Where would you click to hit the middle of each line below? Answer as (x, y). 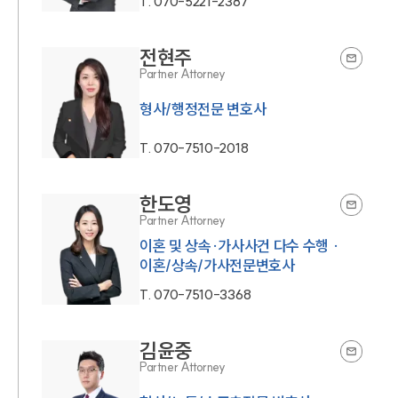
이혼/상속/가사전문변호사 (217, 265)
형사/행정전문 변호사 (203, 108)
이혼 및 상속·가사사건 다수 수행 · (239, 245)
